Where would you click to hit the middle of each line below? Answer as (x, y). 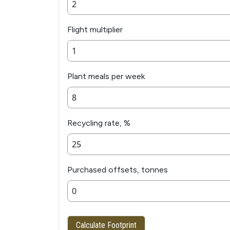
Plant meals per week (106, 76)
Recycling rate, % (99, 123)
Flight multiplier (95, 30)
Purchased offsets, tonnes (118, 170)
